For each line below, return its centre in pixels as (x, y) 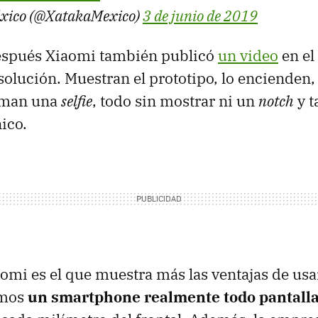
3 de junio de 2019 (200, 16)
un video (248, 56)
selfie (77, 101)
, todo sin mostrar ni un (175, 101)
